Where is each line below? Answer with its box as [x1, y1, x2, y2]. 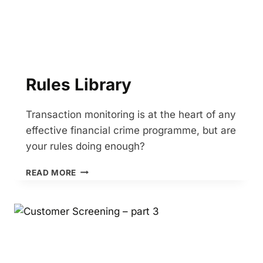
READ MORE [26, 167, 77, 177]
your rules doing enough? [26, 140, 145, 152]
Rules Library [26, 74, 131, 95]
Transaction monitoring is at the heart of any [26, 108, 236, 120]
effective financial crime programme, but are [26, 124, 236, 136]
